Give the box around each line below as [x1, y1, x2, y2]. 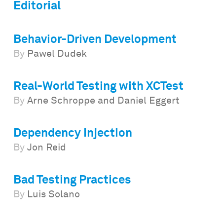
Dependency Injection [13, 127, 132, 140]
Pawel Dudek [24, 49, 87, 59]
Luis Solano [24, 189, 80, 200]
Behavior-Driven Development [13, 34, 177, 46]
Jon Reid [24, 143, 66, 153]
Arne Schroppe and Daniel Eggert [24, 96, 180, 106]
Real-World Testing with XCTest [13, 80, 184, 93]
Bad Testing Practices [13, 174, 131, 186]
